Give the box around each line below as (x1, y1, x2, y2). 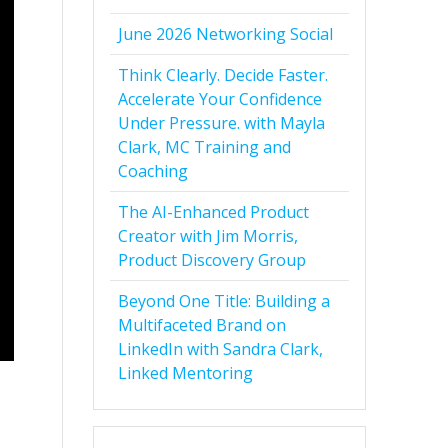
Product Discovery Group (118, 249, 307, 272)
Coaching (118, 160, 189, 183)
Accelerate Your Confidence (118, 88, 323, 111)
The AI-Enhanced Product (118, 201, 310, 224)
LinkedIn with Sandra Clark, (118, 338, 324, 361)
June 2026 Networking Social (118, 23, 334, 46)
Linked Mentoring (118, 362, 254, 385)
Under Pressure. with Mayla (118, 112, 326, 135)
